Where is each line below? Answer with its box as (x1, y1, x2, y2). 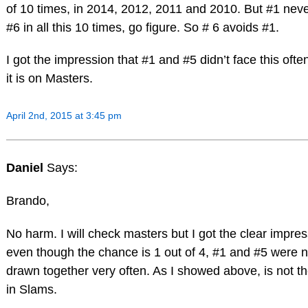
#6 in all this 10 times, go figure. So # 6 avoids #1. (5, 20, 279, 34)
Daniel (5, 161, 47, 175)
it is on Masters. (5, 71, 93, 86)
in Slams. (5, 282, 57, 296)
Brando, (5, 193, 49, 208)
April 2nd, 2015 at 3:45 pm (5, 110, 122, 122)
